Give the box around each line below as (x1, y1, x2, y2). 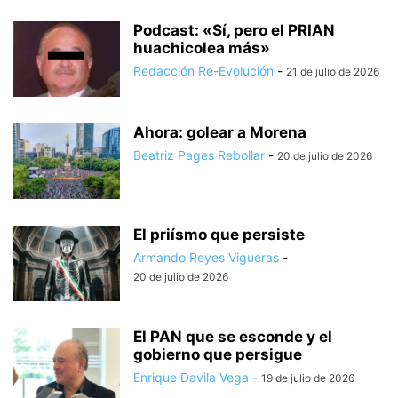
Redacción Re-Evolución (133, 62, 274, 78)
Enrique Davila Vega (133, 369, 249, 385)
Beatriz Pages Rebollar (133, 147, 265, 163)
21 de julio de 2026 (286, 64, 379, 78)
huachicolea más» (133, 38, 270, 57)
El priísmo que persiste (133, 225, 305, 243)
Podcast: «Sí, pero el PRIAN (133, 20, 335, 39)
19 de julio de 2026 (261, 370, 354, 385)
